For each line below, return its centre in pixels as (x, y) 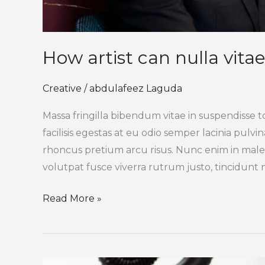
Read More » (72, 198)
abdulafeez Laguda (136, 89)
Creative (62, 89)
